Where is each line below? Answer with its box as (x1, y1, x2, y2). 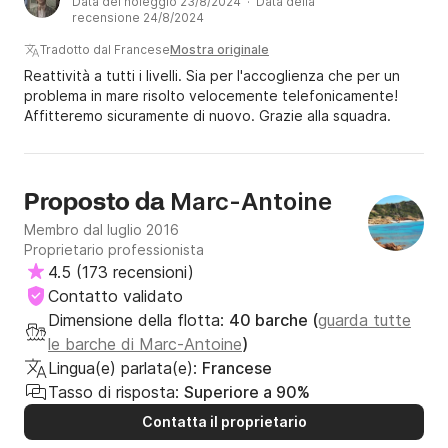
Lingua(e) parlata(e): (48, 358, 197, 379)
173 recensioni (82, 262, 188, 283)
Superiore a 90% (184, 382, 310, 403)
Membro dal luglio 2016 (24, 221, 179, 239)
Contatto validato (48, 286, 183, 307)
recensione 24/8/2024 (72, 10, 204, 26)
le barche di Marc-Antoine (48, 334, 242, 355)
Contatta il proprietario (141, 413, 307, 431)
